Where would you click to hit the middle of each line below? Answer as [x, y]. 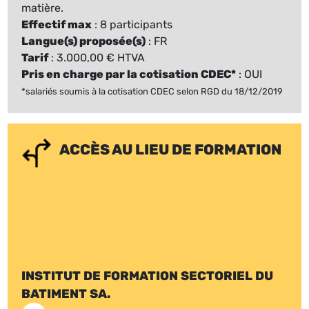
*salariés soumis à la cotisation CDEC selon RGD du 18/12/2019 [152, 91]
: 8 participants [132, 24]
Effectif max [57, 24]
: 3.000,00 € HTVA [97, 57]
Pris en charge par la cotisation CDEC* [129, 74]
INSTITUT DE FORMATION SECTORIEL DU [148, 276]
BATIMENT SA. [66, 293]
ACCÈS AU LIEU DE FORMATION [171, 149]
